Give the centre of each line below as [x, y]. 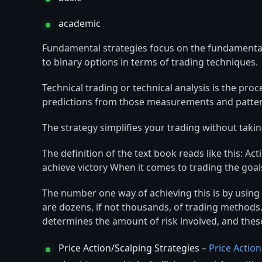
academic [80, 24]
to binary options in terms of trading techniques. [150, 63]
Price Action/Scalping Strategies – [134, 249]
